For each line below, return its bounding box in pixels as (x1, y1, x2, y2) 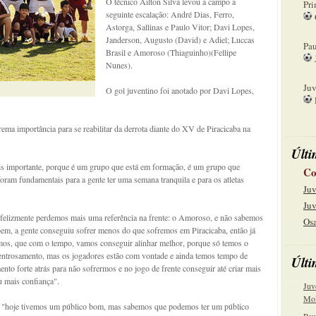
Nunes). (106, 59, 133, 71)
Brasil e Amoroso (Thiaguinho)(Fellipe (106, 47, 236, 58)
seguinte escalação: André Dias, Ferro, (106, 8, 234, 20)
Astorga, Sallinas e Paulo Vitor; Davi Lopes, (106, 21, 255, 32)
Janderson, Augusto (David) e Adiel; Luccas (106, 34, 255, 45)
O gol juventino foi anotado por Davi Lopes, (106, 85, 254, 96)
